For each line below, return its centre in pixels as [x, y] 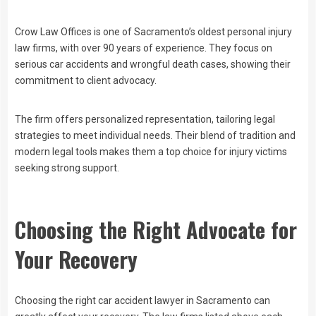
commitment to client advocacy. [86, 81]
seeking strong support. [67, 168]
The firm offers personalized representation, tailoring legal [145, 120]
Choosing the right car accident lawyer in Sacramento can [142, 300]
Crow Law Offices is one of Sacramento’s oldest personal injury [153, 32]
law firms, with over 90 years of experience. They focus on [144, 48]
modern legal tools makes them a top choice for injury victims [151, 152]
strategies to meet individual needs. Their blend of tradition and [155, 136]
